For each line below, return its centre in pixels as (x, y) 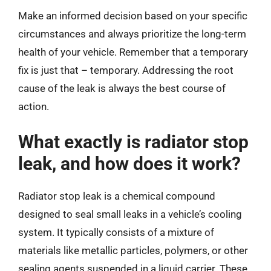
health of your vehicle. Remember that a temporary (133, 52)
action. (34, 106)
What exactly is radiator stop (133, 142)
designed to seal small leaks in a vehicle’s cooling (130, 214)
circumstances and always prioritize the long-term (132, 34)
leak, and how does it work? (129, 163)
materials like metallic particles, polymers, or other (133, 250)
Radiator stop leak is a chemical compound (117, 196)
